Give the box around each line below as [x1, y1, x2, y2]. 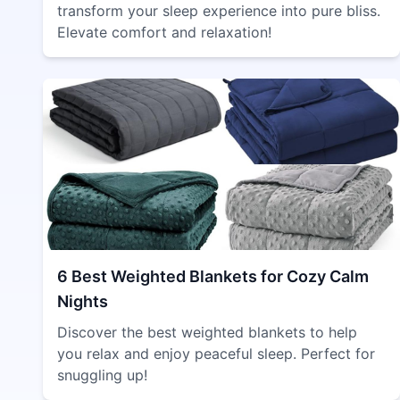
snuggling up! [57, 366, 147, 384]
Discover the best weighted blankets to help [57, 323, 357, 341]
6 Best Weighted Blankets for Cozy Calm [57, 267, 369, 286]
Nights [57, 292, 108, 311]
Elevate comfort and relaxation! [57, 23, 271, 41]
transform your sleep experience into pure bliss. [57, 2, 380, 20]
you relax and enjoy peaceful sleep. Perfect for [57, 345, 375, 362]
